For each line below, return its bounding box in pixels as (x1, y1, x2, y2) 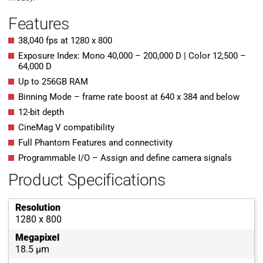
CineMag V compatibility (18, 122, 114, 133)
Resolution (15, 202, 60, 214)
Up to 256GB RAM (18, 76, 88, 87)
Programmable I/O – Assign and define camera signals (18, 153, 232, 164)
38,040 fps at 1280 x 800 (18, 35, 112, 46)
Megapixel (15, 232, 59, 244)
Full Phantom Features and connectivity (18, 137, 173, 149)
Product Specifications (8, 170, 166, 190)
